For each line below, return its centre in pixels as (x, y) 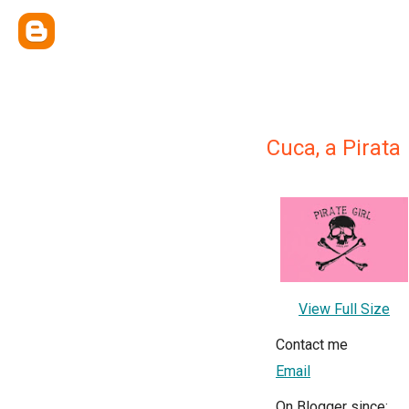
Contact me (312, 345)
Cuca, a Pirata (334, 148)
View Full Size (344, 309)
